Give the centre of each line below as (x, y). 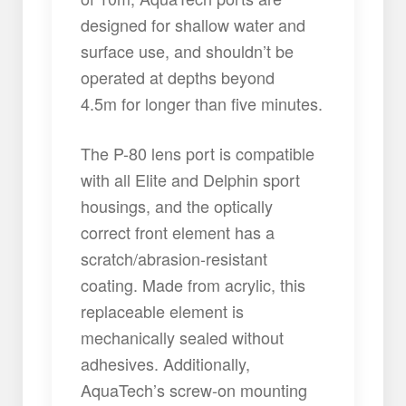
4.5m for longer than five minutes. (202, 104)
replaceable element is (163, 310)
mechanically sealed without (183, 337)
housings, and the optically (177, 205)
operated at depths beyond (178, 77)
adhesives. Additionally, (166, 363)
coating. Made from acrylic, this (193, 284)
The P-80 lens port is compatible (198, 153)
